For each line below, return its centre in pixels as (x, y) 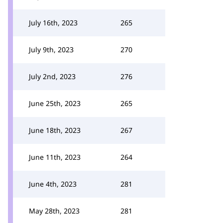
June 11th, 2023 (55, 157)
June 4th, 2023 (53, 184)
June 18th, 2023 (55, 130)
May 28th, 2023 (54, 211)
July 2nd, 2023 (52, 76)
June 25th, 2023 (55, 103)
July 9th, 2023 (51, 50)
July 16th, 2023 (53, 23)
